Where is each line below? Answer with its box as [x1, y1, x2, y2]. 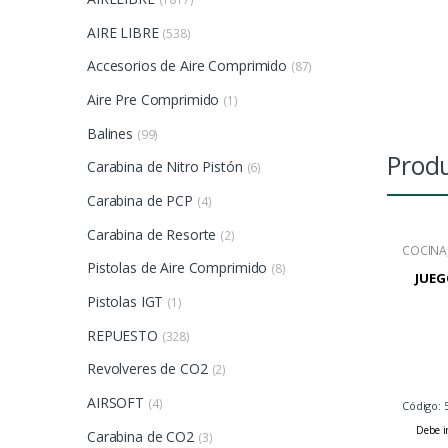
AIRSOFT [87, 393, 145, 413]
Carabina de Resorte [87, 224, 217, 244]
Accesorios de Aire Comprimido [87, 56, 287, 76]
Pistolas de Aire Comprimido [87, 258, 268, 278]
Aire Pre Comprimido [87, 89, 220, 109]
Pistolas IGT [87, 292, 164, 312]
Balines [87, 123, 134, 143]
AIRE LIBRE [87, 22, 159, 42]
